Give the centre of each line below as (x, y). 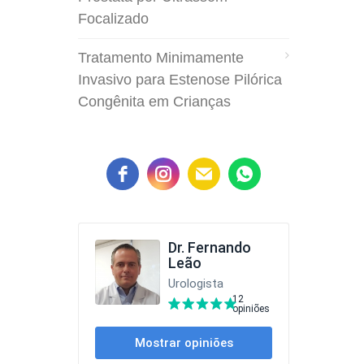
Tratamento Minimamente (161, 57)
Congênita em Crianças (154, 101)
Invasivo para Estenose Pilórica (180, 79)
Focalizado (113, 18)
